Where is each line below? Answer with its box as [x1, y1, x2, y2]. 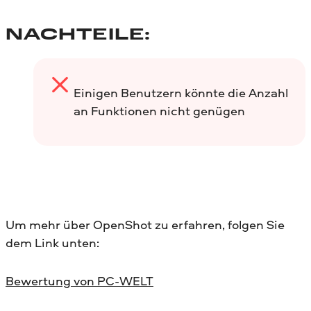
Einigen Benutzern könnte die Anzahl [73, 83, 288, 101]
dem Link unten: [6, 233, 99, 251]
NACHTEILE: [6, 28, 151, 44]
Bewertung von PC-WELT [6, 271, 153, 289]
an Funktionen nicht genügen [73, 101, 245, 119]
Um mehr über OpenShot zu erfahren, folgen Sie [6, 215, 285, 233]
